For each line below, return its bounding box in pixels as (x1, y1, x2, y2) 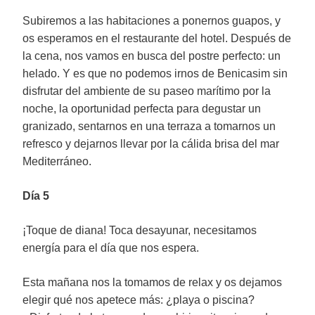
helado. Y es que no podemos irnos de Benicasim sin (22, 67, 288, 79)
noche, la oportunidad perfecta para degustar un (22, 103, 261, 115)
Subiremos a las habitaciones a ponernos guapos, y (22, 15, 281, 27)
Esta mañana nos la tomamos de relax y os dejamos (22, 276, 282, 288)
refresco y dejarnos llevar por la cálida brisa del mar (22, 138, 279, 150)
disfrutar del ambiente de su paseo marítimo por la (22, 85, 271, 97)
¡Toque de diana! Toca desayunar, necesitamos (22, 224, 257, 236)
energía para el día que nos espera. (22, 242, 199, 254)
